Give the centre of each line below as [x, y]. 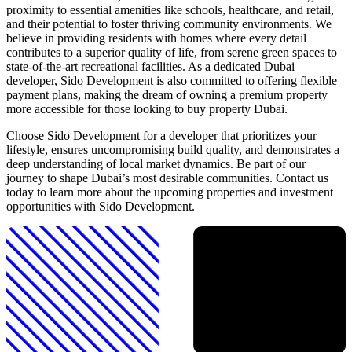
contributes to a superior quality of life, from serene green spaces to [172, 53]
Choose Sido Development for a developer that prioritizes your [161, 136]
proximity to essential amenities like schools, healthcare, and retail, [170, 10]
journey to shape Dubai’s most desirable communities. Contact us [167, 178]
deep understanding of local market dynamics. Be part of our [156, 164]
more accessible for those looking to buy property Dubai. [147, 109]
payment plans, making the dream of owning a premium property [167, 95]
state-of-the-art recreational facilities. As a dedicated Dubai [150, 67]
